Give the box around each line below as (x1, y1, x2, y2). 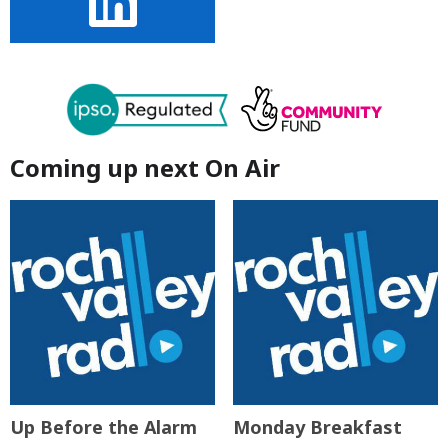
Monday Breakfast (232, 415, 402, 440)
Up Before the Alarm (10, 415, 197, 440)
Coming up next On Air (10, 150, 280, 184)
